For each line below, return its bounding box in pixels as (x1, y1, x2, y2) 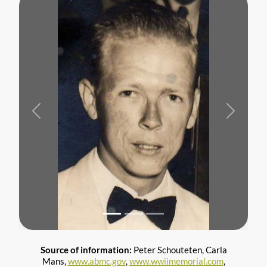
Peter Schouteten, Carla (131, 244, 227, 256)
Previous (35, 110, 70, 121)
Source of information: (40, 244, 132, 256)
